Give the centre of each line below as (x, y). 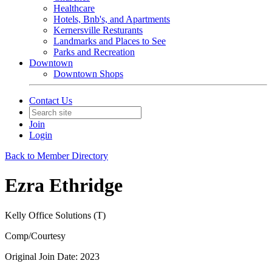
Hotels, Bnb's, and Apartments (112, 19)
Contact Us (51, 100)
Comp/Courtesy (35, 236)
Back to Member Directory (56, 156)
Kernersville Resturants (98, 30)
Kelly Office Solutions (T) (55, 215)
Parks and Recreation (94, 52)
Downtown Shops (88, 74)
